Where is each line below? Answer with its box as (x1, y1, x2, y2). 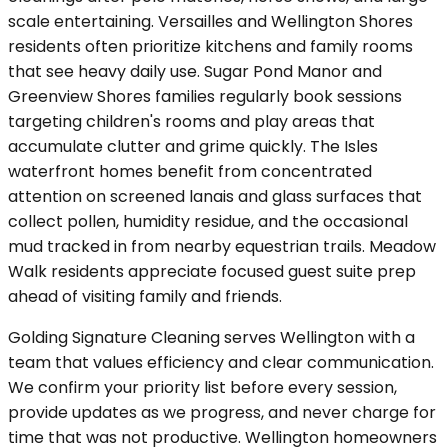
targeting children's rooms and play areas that (8, 109, 375, 133)
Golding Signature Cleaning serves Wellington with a (8, 325, 415, 349)
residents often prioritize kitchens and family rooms (8, 34, 413, 58)
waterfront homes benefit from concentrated (8, 159, 372, 183)
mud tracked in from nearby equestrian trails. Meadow (8, 234, 436, 258)
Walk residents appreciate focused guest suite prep (8, 259, 416, 283)
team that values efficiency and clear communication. (8, 350, 434, 374)
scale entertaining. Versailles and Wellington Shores (8, 9, 413, 33)
